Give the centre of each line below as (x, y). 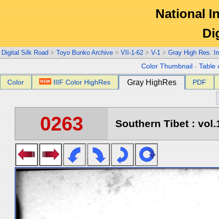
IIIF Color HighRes (82, 82)
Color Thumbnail (167, 66)
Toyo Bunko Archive (85, 53)
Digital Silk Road (25, 53)
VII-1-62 (132, 53)
